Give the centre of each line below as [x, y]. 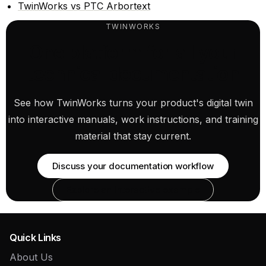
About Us [31, 257]
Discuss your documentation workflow [133, 166]
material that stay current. [133, 136]
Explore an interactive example [133, 189]
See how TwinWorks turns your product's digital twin [133, 102]
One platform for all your [133, 52]
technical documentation [133, 74]
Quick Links [36, 237]
